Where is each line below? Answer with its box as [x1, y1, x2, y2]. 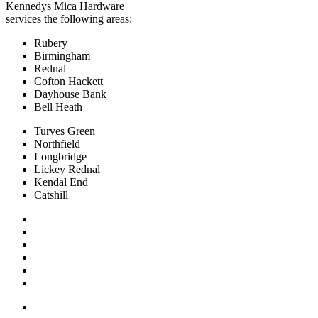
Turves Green [34, 125, 95, 137]
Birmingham [34, 50, 90, 62]
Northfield [34, 138, 80, 150]
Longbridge [34, 150, 87, 163]
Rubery [34, 37, 67, 49]
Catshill [34, 189, 68, 201]
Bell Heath [34, 101, 82, 113]
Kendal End [34, 176, 88, 188]
